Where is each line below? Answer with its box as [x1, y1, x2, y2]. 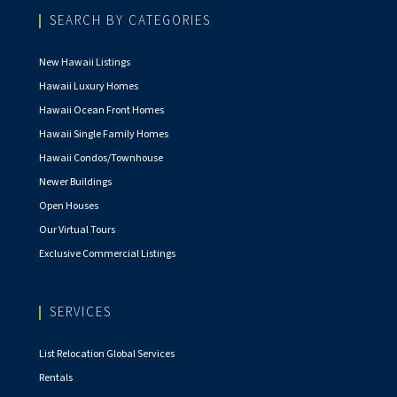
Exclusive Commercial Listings [39, 246, 175, 262]
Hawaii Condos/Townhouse [39, 151, 163, 167]
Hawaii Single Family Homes [39, 127, 168, 143]
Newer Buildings [39, 175, 112, 191]
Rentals [39, 370, 73, 386]
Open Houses [39, 198, 98, 214]
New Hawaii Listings [39, 55, 130, 71]
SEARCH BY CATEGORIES [50, 12, 211, 31]
